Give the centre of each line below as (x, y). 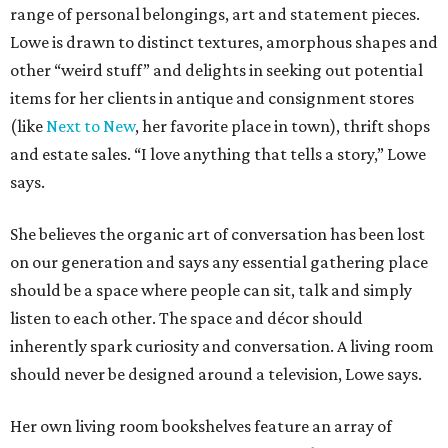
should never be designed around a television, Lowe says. (216, 374)
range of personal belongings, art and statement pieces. (215, 14)
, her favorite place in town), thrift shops (282, 126)
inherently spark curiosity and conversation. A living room (222, 346)
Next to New (90, 126)
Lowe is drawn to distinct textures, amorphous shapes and (224, 42)
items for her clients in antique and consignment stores (212, 98)
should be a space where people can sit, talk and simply (211, 290)
